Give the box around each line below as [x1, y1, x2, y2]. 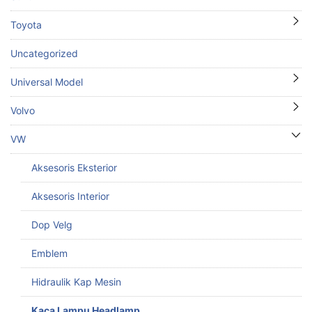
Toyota [10, 18, 42, 31]
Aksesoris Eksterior [31, 161, 117, 173]
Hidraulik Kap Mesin [31, 275, 121, 288]
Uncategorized [10, 47, 78, 59]
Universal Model [10, 75, 83, 88]
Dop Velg [31, 218, 72, 231]
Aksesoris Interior [31, 189, 109, 202]
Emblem [31, 247, 68, 259]
